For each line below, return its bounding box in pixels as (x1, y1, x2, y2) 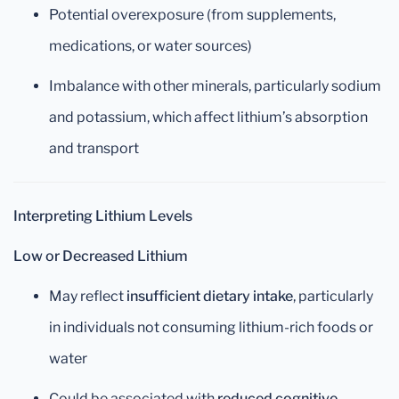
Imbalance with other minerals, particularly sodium (49, 77, 381, 94)
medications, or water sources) (49, 37, 252, 54)
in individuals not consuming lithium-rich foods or (49, 319, 373, 336)
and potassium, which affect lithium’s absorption (49, 109, 368, 126)
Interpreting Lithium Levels (13, 208, 192, 224)
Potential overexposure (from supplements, (49, 6, 336, 23)
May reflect (49, 288, 126, 305)
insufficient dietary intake (126, 288, 293, 305)
